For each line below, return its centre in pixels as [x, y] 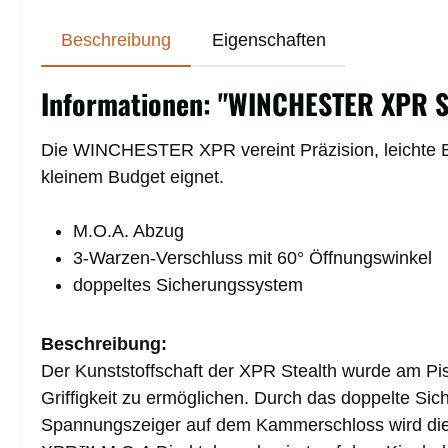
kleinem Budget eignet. [132, 176]
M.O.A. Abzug [128, 230]
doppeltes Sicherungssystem [188, 284]
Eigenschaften [269, 39]
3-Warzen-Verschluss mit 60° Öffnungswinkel [252, 257]
